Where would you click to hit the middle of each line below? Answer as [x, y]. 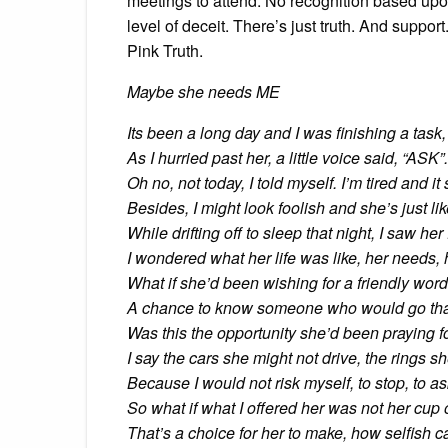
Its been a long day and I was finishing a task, [286, 132]
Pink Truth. [165, 50]
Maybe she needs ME [203, 91]
